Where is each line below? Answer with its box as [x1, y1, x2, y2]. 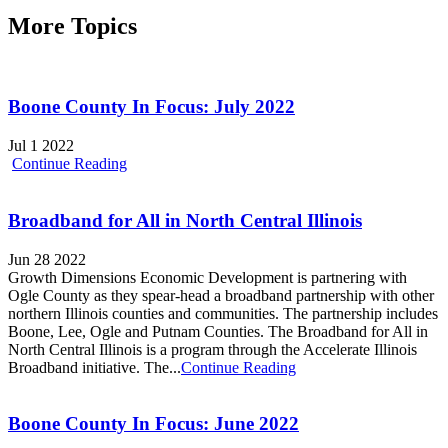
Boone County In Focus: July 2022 [8, 96, 295, 118]
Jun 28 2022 [8, 250, 86, 268]
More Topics [8, 12, 137, 39]
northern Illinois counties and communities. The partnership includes [8, 304, 438, 322]
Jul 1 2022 [8, 137, 74, 155]
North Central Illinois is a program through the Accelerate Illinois [8, 340, 417, 358]
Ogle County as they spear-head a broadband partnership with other [8, 286, 434, 304]
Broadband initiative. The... [8, 358, 181, 376]
